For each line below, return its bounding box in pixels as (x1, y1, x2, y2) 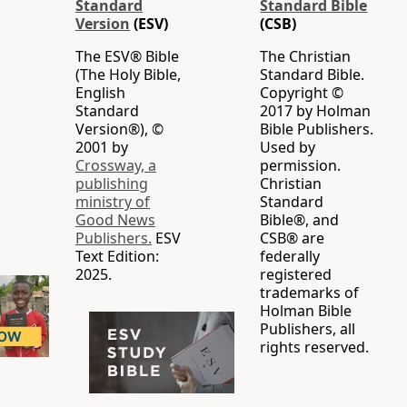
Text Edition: (74, 246, 159, 266)
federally (260, 246, 321, 266)
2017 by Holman (260, 101, 372, 121)
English (74, 83, 125, 103)
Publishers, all (260, 319, 356, 339)
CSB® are (260, 228, 325, 248)
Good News (74, 210, 155, 230)
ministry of (74, 192, 150, 212)
